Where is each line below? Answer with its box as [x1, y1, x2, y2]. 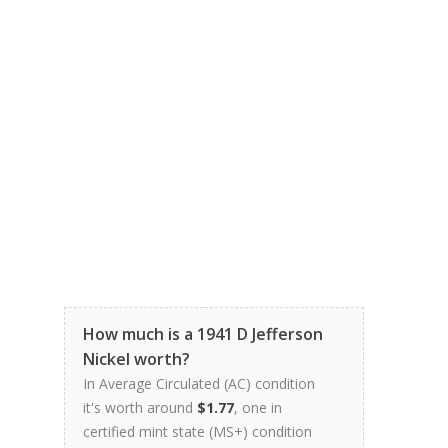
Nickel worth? [83, 347, 190, 370]
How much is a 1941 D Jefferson [83, 322, 323, 345]
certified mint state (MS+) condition [83, 421, 312, 441]
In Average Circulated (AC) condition [83, 373, 315, 393]
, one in [234, 397, 282, 417]
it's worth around [83, 397, 197, 417]
